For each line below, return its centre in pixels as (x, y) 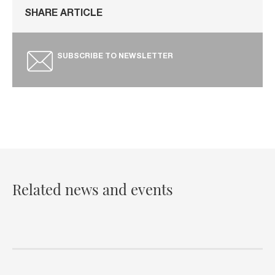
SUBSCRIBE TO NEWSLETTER (115, 57)
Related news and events (93, 189)
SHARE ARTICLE (64, 14)
